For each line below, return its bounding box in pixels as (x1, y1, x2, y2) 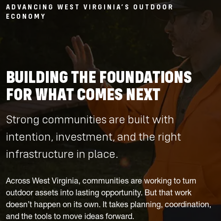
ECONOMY (6, 12, 46, 21)
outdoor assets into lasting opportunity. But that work (6, 187, 191, 197)
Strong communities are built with (6, 113, 174, 126)
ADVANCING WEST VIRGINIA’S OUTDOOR (6, 2, 174, 11)
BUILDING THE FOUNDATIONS (6, 68, 192, 87)
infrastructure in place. (6, 148, 118, 160)
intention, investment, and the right (6, 131, 181, 143)
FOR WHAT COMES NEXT (6, 85, 160, 104)
